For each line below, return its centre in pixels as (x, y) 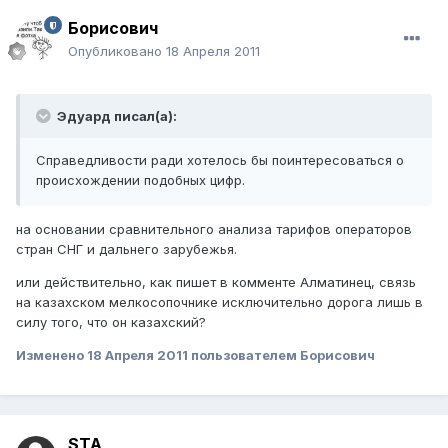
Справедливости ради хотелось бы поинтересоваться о (220, 160)
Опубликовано (117, 51)
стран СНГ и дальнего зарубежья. (126, 249)
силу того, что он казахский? (111, 322)
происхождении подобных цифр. (140, 180)
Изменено (51, 355)
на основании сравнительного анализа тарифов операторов (214, 229)
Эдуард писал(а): (115, 116)
